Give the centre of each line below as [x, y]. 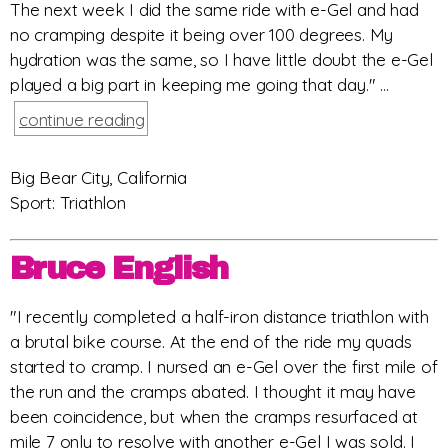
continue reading [82, 120]
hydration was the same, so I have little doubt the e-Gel [221, 60]
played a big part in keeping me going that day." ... [199, 85]
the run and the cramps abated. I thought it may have [213, 391]
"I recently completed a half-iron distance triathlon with [219, 316]
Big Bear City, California [98, 178]
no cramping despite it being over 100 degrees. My [202, 35]
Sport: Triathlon [68, 203]
